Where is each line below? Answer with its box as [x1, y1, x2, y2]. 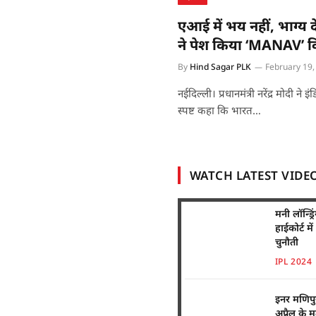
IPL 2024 [274, 255, 312, 267]
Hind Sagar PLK [189, 61, 251, 73]
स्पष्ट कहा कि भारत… [177, 103, 261, 118]
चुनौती [274, 234, 298, 248]
